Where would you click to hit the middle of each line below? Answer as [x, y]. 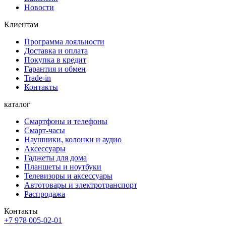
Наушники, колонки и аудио [73, 140]
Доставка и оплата [56, 51]
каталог [17, 104]
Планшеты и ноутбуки [63, 167]
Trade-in [38, 78]
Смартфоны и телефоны [66, 122]
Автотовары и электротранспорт [81, 185]
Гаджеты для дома [55, 158]
